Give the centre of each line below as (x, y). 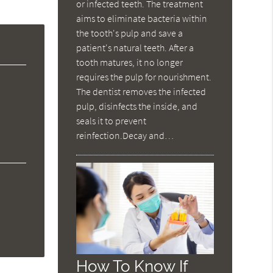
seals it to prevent (112, 121)
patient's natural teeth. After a (135, 48)
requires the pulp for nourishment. (144, 77)
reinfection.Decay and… (125, 136)
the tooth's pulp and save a (130, 33)
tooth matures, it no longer (130, 62)
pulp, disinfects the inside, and (137, 106)
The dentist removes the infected (141, 92)
